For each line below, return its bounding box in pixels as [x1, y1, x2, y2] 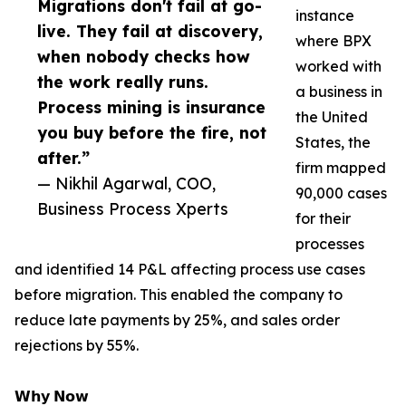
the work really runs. [37, 72, 208, 92]
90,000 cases [295, 184, 387, 203]
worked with [295, 57, 382, 76]
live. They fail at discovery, [37, 21, 263, 42]
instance [295, 6, 354, 25]
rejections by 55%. [14, 336, 139, 355]
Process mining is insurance [37, 97, 266, 118]
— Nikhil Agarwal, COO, [37, 173, 216, 194]
